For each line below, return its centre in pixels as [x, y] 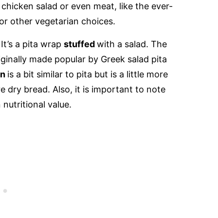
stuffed [80, 44]
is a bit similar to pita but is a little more [88, 74]
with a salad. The [132, 44]
